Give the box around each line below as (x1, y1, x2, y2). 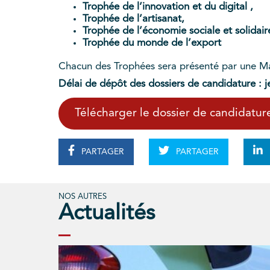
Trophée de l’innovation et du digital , (83, 2, 253, 13)
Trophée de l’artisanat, (83, 14, 184, 25)
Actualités (58, 202, 155, 225)
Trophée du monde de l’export (83, 38, 221, 49)
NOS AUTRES (58, 192, 107, 201)
